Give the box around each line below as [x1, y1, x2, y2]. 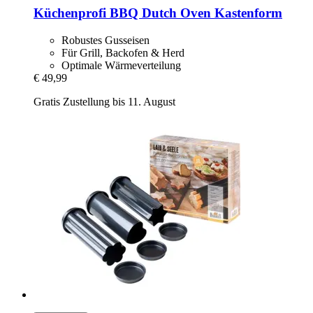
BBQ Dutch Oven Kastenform [106, 6, 282, 21]
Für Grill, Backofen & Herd [61, 47, 184, 59]
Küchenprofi [34, 6, 106, 21]
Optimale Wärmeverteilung [61, 59, 181, 72]
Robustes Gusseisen [61, 34, 150, 47]
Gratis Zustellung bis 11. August [34, 96, 175, 108]
